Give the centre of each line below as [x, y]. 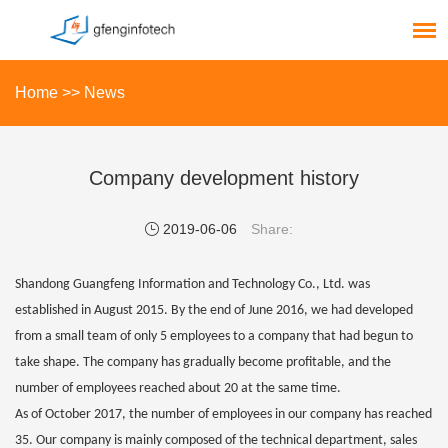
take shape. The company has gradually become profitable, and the [203, 362]
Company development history [224, 178]
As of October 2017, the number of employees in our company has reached [223, 414]
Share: [272, 229]
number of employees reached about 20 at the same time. [178, 388]
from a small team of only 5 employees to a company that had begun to [214, 336]
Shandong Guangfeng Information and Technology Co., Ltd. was [192, 284]
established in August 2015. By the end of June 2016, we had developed [214, 310]
